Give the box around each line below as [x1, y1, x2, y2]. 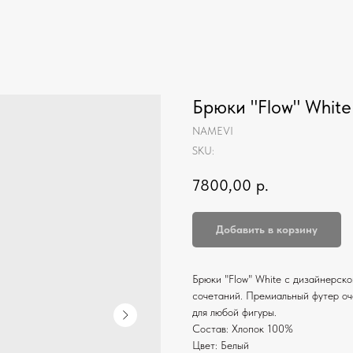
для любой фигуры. [192, 306, 277, 319]
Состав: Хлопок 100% [192, 322, 293, 336]
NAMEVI [192, 124, 233, 137]
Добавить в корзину [216, 223, 318, 236]
